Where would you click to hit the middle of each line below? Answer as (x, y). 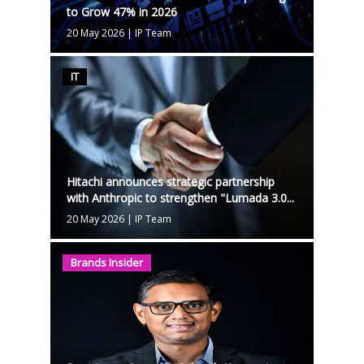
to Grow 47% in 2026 (121, 11)
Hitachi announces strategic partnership (170, 181)
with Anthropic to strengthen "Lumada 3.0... (180, 197)
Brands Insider (106, 262)
